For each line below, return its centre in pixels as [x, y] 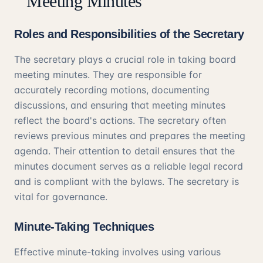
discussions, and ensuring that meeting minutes [120, 105]
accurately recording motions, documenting [112, 90]
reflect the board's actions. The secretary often [120, 120]
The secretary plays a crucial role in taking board [125, 59]
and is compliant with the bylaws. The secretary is [127, 181]
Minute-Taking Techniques [84, 227]
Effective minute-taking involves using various [117, 252]
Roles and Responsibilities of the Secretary [129, 34]
